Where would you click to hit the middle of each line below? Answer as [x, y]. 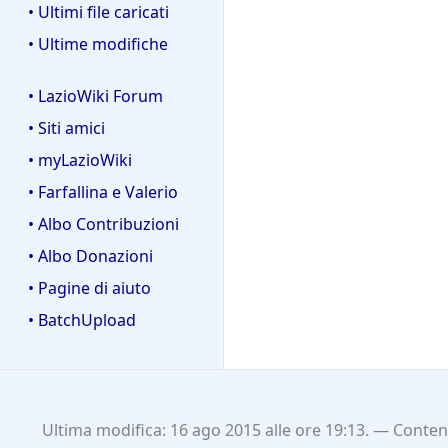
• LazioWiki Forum [95, 96]
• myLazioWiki [80, 160]
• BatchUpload [82, 320]
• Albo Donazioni [90, 256]
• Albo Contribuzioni [103, 224]
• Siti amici [66, 128]
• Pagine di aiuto [89, 288]
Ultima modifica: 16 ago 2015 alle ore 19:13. [205, 430]
